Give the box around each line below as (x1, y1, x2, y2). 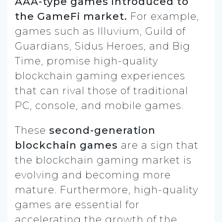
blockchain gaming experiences (15, 69, 185, 82)
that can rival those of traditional (15, 84, 188, 97)
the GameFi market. (15, 10, 127, 22)
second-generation (49, 124, 156, 136)
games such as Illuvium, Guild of (15, 25, 186, 37)
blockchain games (15, 139, 118, 151)
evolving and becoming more (15, 168, 171, 181)
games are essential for (15, 198, 140, 211)
